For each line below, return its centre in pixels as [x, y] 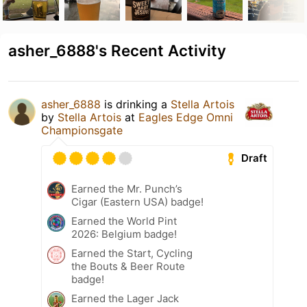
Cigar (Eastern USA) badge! [137, 201]
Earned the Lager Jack [125, 298]
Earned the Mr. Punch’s [127, 188]
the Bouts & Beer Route [128, 266]
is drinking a [136, 104]
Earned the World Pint [124, 221]
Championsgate [82, 130]
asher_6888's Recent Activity [117, 50]
